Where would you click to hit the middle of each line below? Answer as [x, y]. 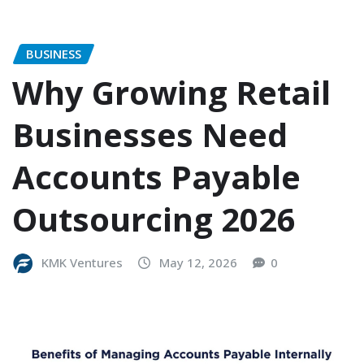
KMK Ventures [82, 263]
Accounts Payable [156, 177]
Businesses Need [150, 135]
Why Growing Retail [171, 93]
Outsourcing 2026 [154, 219]
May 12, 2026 [198, 263]
